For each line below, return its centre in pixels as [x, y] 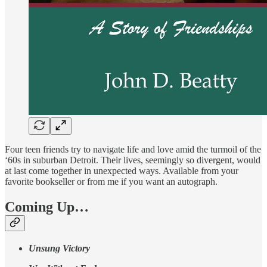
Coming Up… [47, 207]
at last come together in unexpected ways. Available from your [122, 170]
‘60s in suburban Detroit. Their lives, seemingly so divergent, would [133, 160]
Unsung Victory [59, 248]
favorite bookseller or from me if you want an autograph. [111, 181]
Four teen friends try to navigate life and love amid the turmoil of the [133, 149]
